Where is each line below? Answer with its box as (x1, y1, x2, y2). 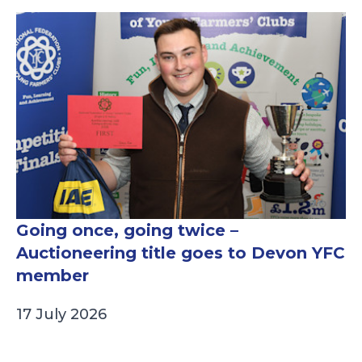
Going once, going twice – (16, 221, 238, 241)
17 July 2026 (16, 305, 107, 324)
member (16, 266, 89, 286)
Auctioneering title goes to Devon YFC (16, 243, 345, 263)
